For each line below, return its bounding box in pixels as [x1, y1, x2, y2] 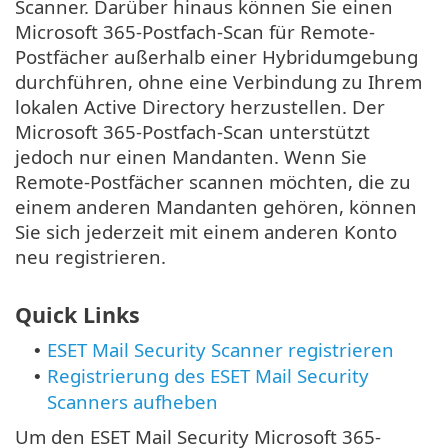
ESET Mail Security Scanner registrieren [47, 336, 394, 362]
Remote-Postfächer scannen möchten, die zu [15, 169, 411, 195]
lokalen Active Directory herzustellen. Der [15, 94, 385, 120]
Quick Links [15, 299, 140, 329]
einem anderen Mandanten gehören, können [15, 194, 417, 220]
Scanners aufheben [47, 388, 218, 414]
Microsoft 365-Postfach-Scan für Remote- [15, 19, 375, 45]
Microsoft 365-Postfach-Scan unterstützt [15, 119, 370, 145]
